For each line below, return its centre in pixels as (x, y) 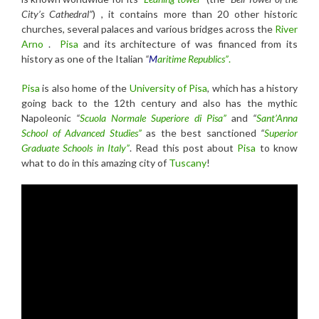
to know (277, 147)
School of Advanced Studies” (82, 132)
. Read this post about (183, 147)
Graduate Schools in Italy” (75, 147)
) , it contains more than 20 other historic (195, 14)
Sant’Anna (277, 117)
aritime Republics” (193, 58)
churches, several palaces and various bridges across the (148, 28)
